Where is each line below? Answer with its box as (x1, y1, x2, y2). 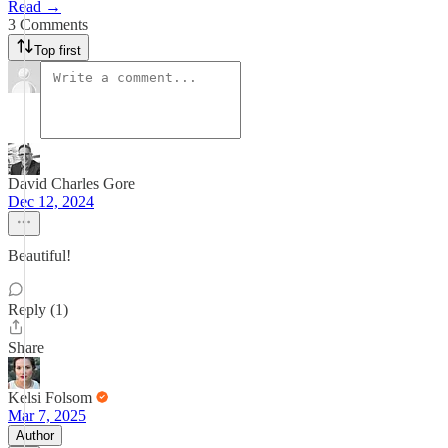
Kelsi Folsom (8, 389, 92, 406)
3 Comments (8, 16, 88, 33)
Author (16, 428, 54, 443)
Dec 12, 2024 (8, 193, 94, 210)
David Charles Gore (8, 175, 135, 192)
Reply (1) (8, 301, 68, 318)
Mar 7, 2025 (8, 407, 86, 424)
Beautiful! (8, 247, 71, 264)
